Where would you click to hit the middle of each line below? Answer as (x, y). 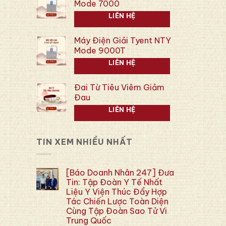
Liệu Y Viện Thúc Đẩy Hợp (117, 192)
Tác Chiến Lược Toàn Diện (117, 202)
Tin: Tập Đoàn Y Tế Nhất (114, 182)
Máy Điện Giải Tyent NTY (123, 40)
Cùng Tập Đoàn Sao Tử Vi (117, 211)
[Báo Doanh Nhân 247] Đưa (120, 173)
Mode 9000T (100, 50)
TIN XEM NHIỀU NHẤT (84, 142)
